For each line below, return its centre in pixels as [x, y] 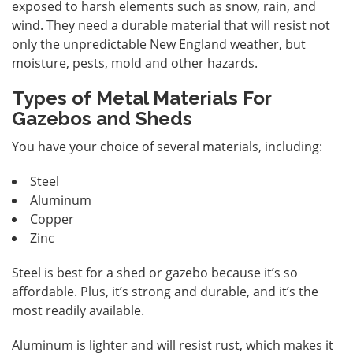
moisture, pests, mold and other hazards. [135, 63]
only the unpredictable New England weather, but [159, 44]
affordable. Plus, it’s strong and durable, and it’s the [165, 291]
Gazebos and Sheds [102, 118]
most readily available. [78, 310]
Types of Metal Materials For [141, 98]
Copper [52, 219]
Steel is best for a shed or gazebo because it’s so [155, 272]
